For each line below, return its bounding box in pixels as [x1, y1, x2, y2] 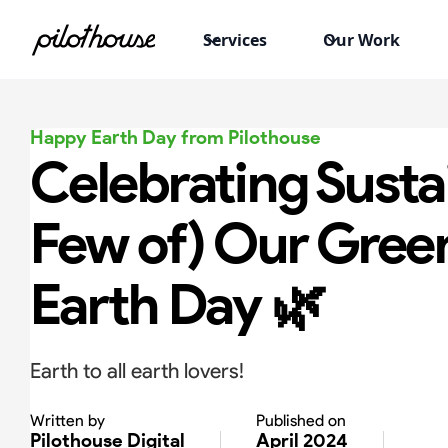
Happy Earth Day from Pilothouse [30, 126, 321, 149]
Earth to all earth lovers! [30, 358, 244, 383]
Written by [30, 411, 105, 430]
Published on [256, 411, 346, 430]
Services [202, 28, 267, 51]
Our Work [322, 28, 400, 51]
